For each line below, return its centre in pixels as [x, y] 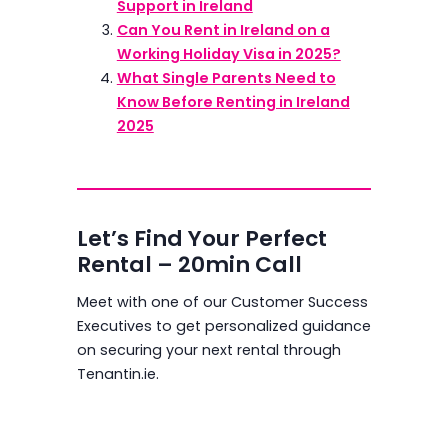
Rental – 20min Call [189, 265]
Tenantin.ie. [117, 374]
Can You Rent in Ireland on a [223, 30]
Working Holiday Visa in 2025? [228, 54]
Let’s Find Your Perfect [201, 239]
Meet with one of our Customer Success [222, 302]
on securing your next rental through [208, 350]
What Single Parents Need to [226, 78]
